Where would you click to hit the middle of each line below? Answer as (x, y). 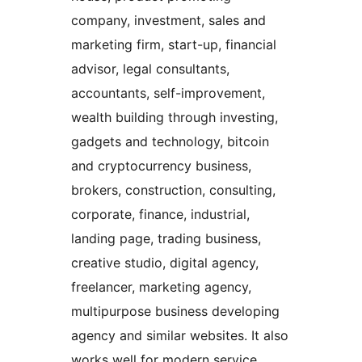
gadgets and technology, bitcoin (170, 142)
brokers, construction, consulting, (173, 190)
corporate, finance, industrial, (160, 215)
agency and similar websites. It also (180, 336)
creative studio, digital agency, (165, 263)
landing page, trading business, (166, 239)
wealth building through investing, (175, 118)
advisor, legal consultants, (150, 69)
